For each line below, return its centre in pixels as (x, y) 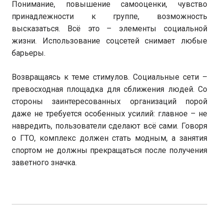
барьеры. (29, 53)
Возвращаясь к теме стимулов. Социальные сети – (109, 77)
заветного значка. (44, 163)
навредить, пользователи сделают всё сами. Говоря (109, 126)
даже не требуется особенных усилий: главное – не (109, 114)
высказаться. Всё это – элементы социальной (109, 29)
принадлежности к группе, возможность (109, 16)
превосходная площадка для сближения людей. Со (109, 89)
